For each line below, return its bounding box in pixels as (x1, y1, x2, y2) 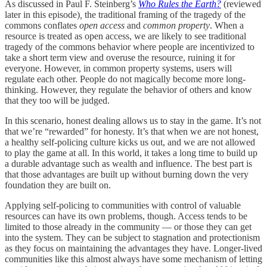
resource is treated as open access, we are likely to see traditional (5, 31, 246, 42)
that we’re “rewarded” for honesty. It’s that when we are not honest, (5, 126, 259, 137)
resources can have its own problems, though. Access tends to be (5, 211, 247, 222)
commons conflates (5, 20, 79, 31)
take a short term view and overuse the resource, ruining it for (5, 52, 235, 63)
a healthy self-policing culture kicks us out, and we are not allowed (5, 137, 255, 148)
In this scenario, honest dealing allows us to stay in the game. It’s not (5, 116, 261, 126)
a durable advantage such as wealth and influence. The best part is (5, 159, 252, 169)
